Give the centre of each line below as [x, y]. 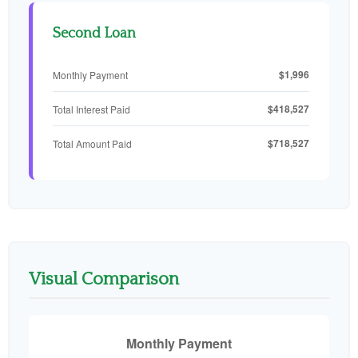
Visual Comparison [104, 279]
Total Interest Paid [91, 109]
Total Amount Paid [92, 143]
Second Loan [94, 34]
